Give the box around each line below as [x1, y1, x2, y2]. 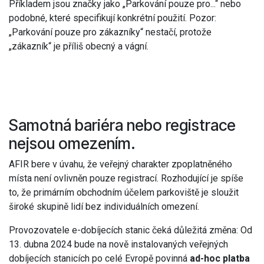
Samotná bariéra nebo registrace [9, 115, 236, 134]
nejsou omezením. [9, 133, 136, 153]
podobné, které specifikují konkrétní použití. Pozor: [9, 12, 216, 24]
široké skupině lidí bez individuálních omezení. [9, 200, 199, 212]
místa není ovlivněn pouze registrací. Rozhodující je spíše [9, 172, 243, 184]
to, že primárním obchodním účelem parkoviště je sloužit [9, 186, 239, 198]
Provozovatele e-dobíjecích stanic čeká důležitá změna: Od [9, 224, 252, 236]
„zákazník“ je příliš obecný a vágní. [9, 40, 148, 52]
